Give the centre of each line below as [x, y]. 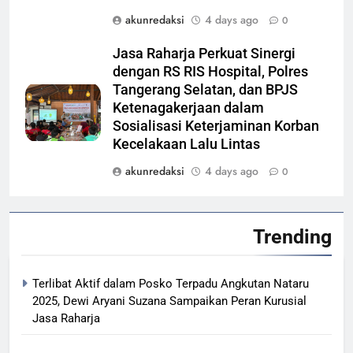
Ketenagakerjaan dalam [188, 108]
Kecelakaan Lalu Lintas [186, 144]
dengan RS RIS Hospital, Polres [210, 71]
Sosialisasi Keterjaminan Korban [216, 126]
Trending [292, 236]
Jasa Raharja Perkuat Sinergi [204, 53]
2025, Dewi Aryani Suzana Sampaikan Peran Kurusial [169, 301]
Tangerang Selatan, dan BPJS [205, 89]
